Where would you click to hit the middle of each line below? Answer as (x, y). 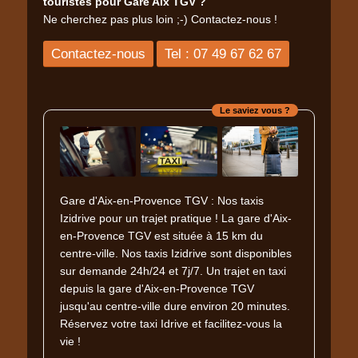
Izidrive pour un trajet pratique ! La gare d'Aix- (176, 219)
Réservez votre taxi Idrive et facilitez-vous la (171, 324)
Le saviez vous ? (255, 110)
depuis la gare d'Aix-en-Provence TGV (157, 289)
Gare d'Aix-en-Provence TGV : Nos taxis (162, 201)
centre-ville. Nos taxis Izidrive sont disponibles (176, 254)
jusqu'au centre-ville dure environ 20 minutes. (175, 307)
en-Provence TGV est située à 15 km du (161, 237)
